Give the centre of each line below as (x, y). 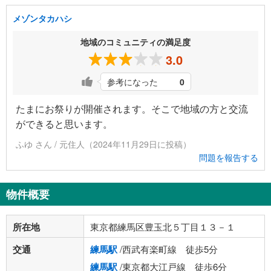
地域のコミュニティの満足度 (135, 42)
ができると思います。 (64, 124)
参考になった (132, 82)
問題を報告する (229, 158)
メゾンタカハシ (42, 18)
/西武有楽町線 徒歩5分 (168, 249)
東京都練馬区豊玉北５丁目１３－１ (163, 227)
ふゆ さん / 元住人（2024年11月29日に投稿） (103, 144)
